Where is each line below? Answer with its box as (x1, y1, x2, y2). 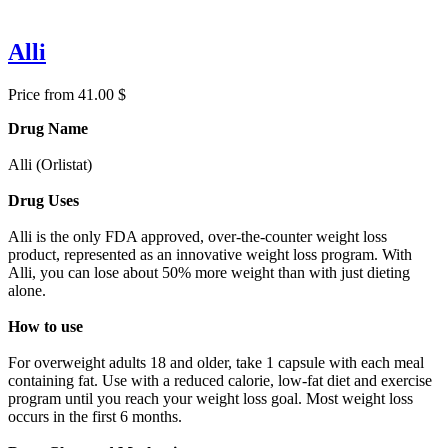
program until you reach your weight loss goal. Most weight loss (8, 389, 413, 407)
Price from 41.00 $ (8, 85, 126, 103)
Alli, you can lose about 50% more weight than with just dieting (8, 263, 410, 281)
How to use (8, 317, 83, 335)
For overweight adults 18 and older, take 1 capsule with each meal (8, 353, 424, 371)
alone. (8, 281, 50, 299)
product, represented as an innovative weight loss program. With (8, 245, 412, 263)
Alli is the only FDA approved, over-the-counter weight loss (8, 227, 387, 245)
